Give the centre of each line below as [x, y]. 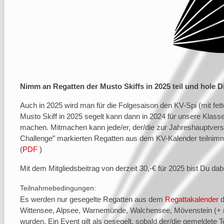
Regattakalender [192, 199]
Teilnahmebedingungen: [58, 188]
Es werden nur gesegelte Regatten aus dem [92, 199]
